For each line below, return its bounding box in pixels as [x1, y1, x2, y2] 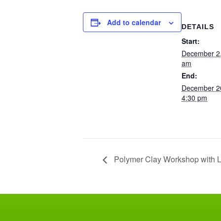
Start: [182, 36, 200, 46]
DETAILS [182, 23, 214, 31]
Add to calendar [107, 17, 161, 27]
